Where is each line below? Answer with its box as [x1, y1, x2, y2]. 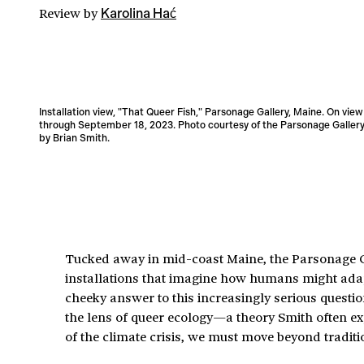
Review [39, 3, 80, 22]
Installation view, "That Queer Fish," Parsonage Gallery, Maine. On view [39, 106, 362, 118]
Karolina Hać [101, 6, 176, 21]
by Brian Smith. [39, 132, 110, 144]
